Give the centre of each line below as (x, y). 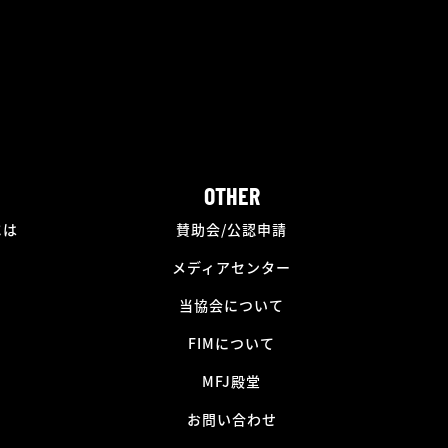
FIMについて (232, 342)
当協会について (232, 304)
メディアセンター (232, 266)
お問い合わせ (231, 418)
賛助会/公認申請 (232, 228)
